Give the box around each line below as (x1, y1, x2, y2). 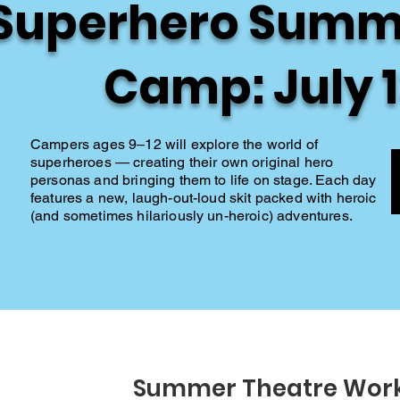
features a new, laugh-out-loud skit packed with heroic (30, 189, 377, 206)
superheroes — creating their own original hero (30, 154, 334, 171)
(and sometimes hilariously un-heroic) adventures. (30, 207, 353, 224)
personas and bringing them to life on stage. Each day (30, 171, 377, 188)
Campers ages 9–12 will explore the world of (30, 136, 318, 153)
